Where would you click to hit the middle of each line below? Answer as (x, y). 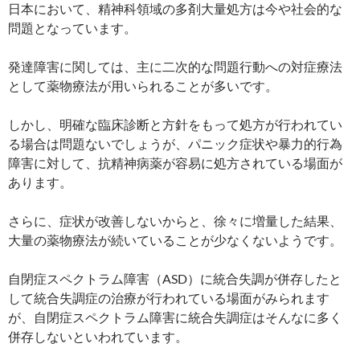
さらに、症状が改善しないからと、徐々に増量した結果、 (175, 220)
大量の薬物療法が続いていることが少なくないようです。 (175, 239)
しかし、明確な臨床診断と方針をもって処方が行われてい (175, 124)
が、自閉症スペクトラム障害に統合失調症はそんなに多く (175, 317)
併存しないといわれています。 (98, 336)
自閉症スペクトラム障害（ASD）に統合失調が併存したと (175, 278)
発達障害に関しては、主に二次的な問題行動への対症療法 (175, 66)
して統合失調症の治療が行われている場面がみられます (169, 297)
